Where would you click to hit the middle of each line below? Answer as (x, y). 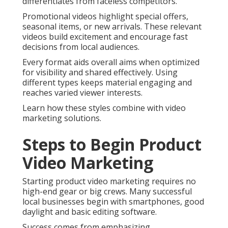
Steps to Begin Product (112, 145)
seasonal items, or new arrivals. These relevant (112, 27)
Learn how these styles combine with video (104, 108)
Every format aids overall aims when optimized (111, 62)
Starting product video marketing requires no (109, 181)
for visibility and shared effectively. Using (100, 73)
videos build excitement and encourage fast (105, 37)
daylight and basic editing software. (90, 212)
